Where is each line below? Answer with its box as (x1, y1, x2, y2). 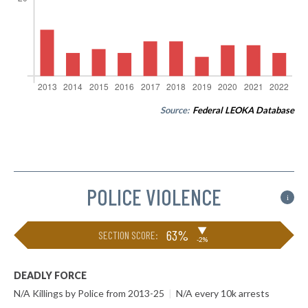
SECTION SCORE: (98, 228, 158, 241)
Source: (160, 104, 191, 115)
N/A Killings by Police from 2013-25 (14, 287, 166, 299)
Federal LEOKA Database (192, 104, 294, 115)
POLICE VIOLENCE (87, 184, 221, 210)
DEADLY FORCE (14, 269, 87, 281)
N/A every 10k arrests (174, 287, 269, 299)
